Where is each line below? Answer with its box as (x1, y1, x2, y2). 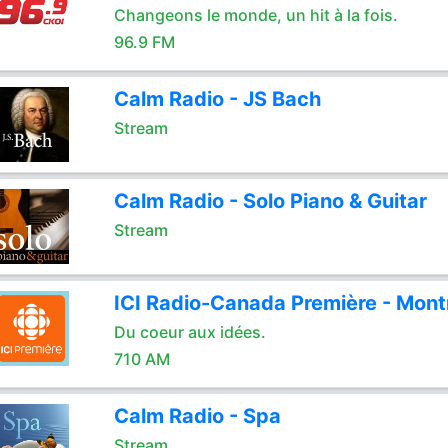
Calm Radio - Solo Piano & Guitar (113, 189, 427, 213)
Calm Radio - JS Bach (113, 87, 321, 111)
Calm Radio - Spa (113, 404, 281, 428)
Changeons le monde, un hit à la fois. (113, 5, 398, 25)
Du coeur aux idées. (113, 322, 266, 342)
